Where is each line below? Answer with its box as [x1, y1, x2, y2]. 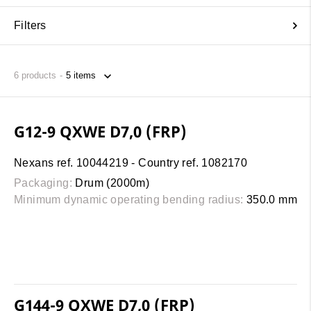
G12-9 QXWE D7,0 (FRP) [14, 121, 187, 142]
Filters [14, 19, 47, 31]
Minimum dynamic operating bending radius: [14, 194, 244, 206]
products [19, 70, 56, 81]
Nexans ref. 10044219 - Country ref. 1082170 [14, 157, 248, 169]
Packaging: [14, 177, 73, 190]
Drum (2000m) [72, 177, 150, 190]
